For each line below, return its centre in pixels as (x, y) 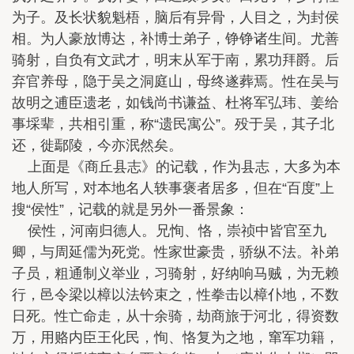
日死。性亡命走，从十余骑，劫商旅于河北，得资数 (175, 316)
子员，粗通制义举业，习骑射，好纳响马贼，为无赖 (175, 273)
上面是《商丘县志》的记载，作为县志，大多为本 (176, 166)
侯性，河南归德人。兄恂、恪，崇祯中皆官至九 (169, 230)
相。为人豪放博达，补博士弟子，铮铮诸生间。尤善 (175, 38)
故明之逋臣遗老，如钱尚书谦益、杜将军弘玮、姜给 (175, 102)
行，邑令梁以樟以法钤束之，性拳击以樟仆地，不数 (175, 294)
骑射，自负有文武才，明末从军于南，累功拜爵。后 (175, 60)
